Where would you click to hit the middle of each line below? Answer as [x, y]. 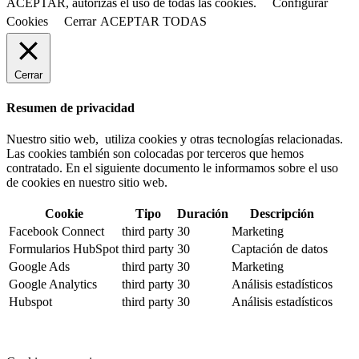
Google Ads [39, 266]
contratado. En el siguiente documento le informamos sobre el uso [172, 167]
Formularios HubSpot [64, 248]
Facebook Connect [56, 231]
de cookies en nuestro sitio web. [87, 182]
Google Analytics [53, 284]
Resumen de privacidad [71, 107]
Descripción [282, 213]
